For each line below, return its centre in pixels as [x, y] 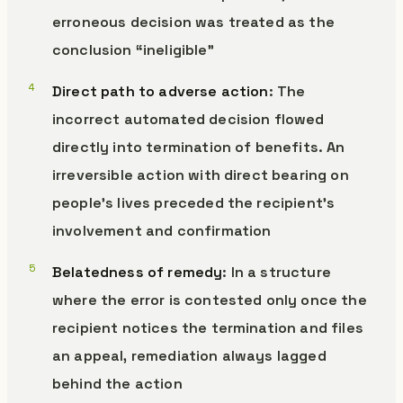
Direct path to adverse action [161, 91]
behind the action [117, 384]
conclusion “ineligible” [133, 50]
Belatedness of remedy [138, 272]
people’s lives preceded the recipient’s [194, 203]
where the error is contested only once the [210, 300]
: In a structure [277, 272]
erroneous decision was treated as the [193, 22]
